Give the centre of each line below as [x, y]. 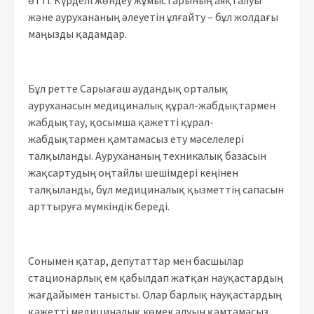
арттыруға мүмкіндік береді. [99, 206]
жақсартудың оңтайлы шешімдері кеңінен [133, 172]
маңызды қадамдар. [77, 33]
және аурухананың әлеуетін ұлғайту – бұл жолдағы [153, 16]
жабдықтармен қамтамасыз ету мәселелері [136, 138]
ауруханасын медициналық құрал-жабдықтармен [152, 105]
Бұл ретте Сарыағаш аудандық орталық [128, 88]
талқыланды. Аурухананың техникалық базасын [147, 155]
